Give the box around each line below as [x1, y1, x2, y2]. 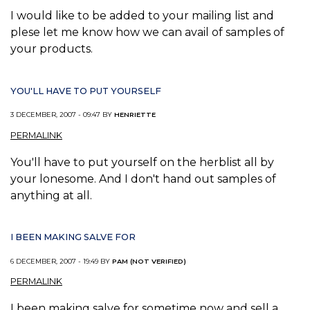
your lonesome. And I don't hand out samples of [10, 172, 276, 185]
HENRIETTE [114, 111, 156, 119]
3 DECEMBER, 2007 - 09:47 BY [10, 111, 114, 119]
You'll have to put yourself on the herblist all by [10, 155, 274, 169]
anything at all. [10, 188, 92, 202]
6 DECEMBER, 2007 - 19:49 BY [10, 257, 112, 265]
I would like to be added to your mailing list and [10, 9, 274, 23]
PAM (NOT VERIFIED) [112, 257, 186, 265]
